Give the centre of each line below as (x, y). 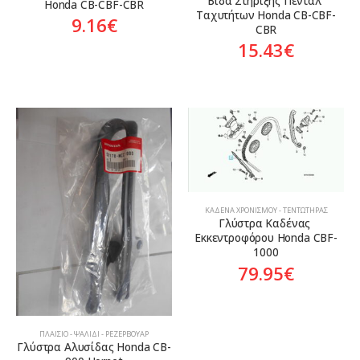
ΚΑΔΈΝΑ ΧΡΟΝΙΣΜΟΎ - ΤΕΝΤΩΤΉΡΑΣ (266, 210)
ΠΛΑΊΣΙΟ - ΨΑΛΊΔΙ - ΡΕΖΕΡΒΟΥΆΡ (94, 333)
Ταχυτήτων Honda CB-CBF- (266, 14)
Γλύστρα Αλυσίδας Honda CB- (94, 346)
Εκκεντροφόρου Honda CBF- (266, 237)
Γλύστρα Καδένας (266, 223)
